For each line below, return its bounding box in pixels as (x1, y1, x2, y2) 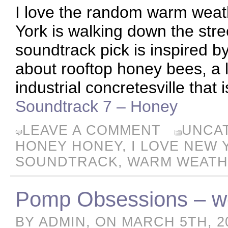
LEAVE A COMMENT (22, 123, 161, 138)
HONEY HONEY (15, 138, 122, 154)
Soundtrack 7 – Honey (15, 97, 178, 116)
